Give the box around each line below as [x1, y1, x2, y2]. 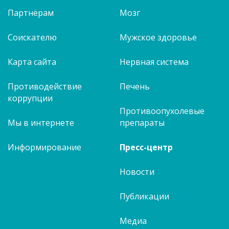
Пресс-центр [120, 142, 173, 153]
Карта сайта [8, 56, 56, 68]
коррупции [8, 93, 53, 104]
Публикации [120, 191, 169, 202]
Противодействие [8, 81, 82, 93]
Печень [120, 81, 150, 93]
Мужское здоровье [120, 32, 197, 43]
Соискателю [8, 32, 57, 43]
